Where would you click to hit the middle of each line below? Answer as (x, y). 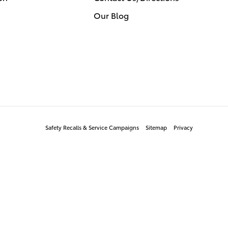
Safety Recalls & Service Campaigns (92, 127)
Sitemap (156, 127)
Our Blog (111, 15)
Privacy (183, 127)
